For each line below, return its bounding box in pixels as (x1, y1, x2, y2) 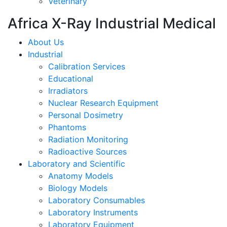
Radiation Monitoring (48, 134, 128, 144)
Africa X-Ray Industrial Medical (8, 15, 216, 32)
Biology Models (48, 183, 107, 193)
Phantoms (48, 122, 86, 132)
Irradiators (48, 86, 88, 96)
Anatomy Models (48, 171, 113, 181)
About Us (28, 37, 64, 47)
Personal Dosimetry (48, 110, 123, 120)
